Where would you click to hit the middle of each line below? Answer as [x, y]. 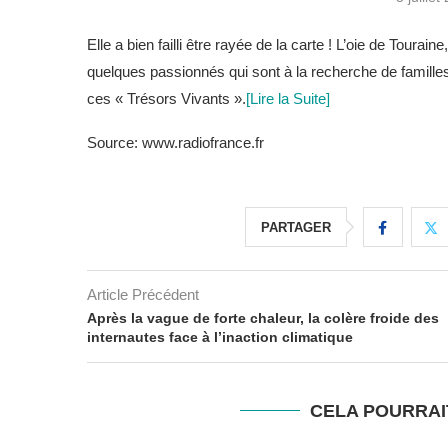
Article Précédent [143, 294]
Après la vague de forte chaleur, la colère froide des [263, 318]
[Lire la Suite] [288, 98]
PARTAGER [295, 227]
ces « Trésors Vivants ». [166, 98]
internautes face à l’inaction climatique [220, 337]
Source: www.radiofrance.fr [175, 142]
